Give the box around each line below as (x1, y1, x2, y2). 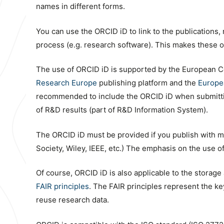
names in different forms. (36, 1, 125, 11)
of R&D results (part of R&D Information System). (36, 105, 208, 114)
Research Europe (36, 78, 97, 87)
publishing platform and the (97, 78, 198, 87)
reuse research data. (36, 195, 109, 204)
